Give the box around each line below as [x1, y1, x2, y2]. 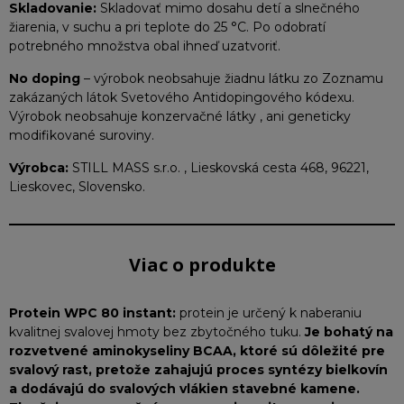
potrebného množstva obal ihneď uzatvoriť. [9, 38, 280, 54]
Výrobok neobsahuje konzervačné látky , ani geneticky [9, 108, 351, 124]
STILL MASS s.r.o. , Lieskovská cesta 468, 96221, [72, 160, 369, 176]
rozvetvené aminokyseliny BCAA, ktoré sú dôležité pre [9, 343, 385, 359]
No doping [9, 70, 80, 87]
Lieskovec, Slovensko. [9, 179, 145, 195]
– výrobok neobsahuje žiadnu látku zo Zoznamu [80, 70, 383, 87]
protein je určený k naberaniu [176, 305, 362, 321]
